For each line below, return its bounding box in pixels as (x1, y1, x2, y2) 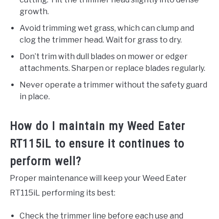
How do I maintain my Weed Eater (10, 119, 185, 133)
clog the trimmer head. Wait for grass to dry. (20, 35, 182, 45)
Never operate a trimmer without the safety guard (20, 80, 207, 90)
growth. (20, 7, 49, 17)
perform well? (10, 154, 81, 169)
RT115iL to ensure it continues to (10, 137, 184, 151)
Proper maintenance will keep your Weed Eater (10, 174, 187, 183)
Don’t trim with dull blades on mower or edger (20, 52, 188, 62)
